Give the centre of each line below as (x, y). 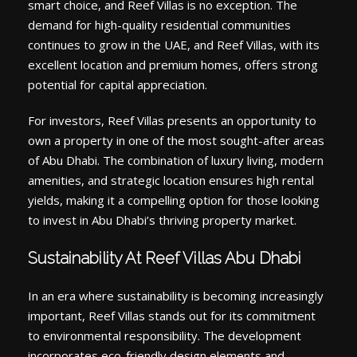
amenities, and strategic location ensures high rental (171, 180)
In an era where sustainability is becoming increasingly (176, 296)
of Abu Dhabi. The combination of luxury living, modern (176, 161)
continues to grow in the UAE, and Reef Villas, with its (174, 45)
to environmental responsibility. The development (165, 336)
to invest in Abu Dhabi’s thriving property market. (162, 220)
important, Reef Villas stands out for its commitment (172, 316)
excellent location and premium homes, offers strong (173, 65)
